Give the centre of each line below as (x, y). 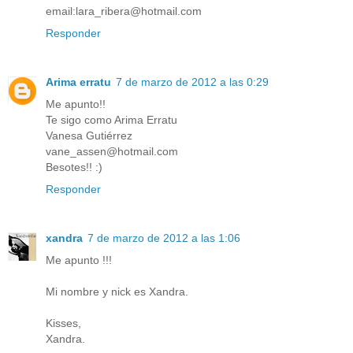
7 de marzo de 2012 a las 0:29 (192, 82)
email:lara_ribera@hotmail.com (124, 11)
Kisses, (63, 323)
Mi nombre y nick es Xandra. (117, 292)
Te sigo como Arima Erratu (111, 120)
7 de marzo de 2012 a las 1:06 (164, 238)
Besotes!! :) (74, 167)
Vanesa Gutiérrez (89, 136)
